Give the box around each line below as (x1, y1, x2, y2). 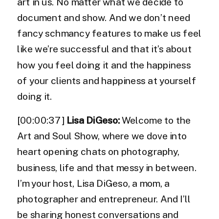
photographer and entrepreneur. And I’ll (17, 194, 191, 205)
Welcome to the (120, 115, 191, 126)
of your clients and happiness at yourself (17, 75, 197, 87)
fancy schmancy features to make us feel (17, 28, 201, 40)
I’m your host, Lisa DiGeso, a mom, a (17, 178, 170, 189)
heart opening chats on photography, (17, 146, 179, 158)
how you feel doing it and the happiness (17, 60, 191, 71)
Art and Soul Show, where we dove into (17, 131, 187, 142)
